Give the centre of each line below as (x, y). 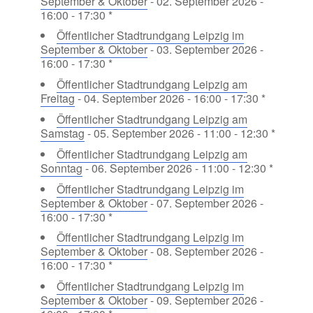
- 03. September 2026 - (205, 50)
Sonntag (61, 168)
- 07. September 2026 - (205, 203)
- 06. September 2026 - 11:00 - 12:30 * (177, 168)
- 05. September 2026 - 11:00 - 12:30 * (180, 133)
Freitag (57, 99)
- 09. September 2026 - (205, 300)
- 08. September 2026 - (205, 252)
